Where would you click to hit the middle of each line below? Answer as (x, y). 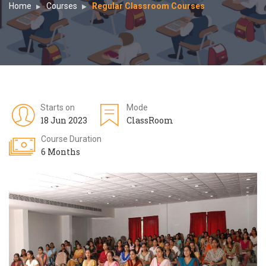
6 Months (61, 151)
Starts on (58, 107)
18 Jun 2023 (64, 120)
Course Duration (71, 139)
